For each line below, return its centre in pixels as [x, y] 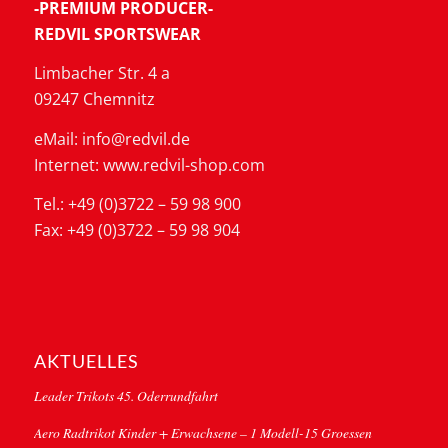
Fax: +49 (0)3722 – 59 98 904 [136, 230]
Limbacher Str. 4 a [101, 73]
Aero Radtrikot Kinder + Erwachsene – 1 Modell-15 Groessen [202, 433]
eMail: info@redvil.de [111, 138]
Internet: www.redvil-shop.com [149, 164]
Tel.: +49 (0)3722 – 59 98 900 [137, 204]
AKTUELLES [86, 362]
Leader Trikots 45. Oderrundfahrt [125, 396]
